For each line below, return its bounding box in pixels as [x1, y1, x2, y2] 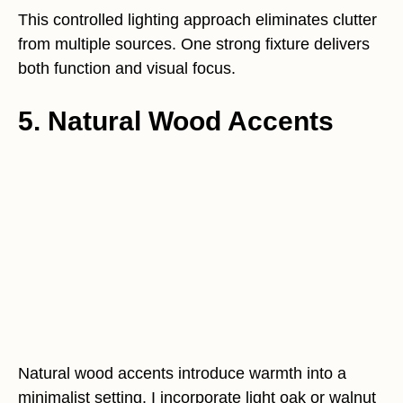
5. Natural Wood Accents [18, 106, 334, 136]
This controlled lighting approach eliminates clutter [18, 11, 377, 29]
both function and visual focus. [18, 59, 236, 77]
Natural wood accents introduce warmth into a [18, 364, 346, 382]
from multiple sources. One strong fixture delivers [18, 35, 370, 53]
